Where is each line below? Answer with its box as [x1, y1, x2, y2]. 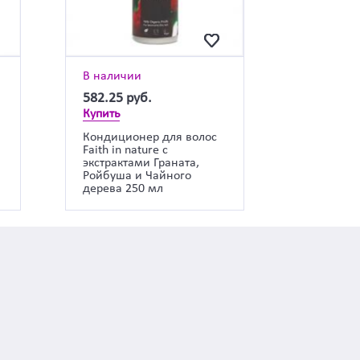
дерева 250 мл [82, 182, 163, 195]
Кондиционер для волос [82, 130, 217, 144]
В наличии [82, 69, 141, 83]
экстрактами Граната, [82, 156, 199, 170]
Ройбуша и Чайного [82, 169, 191, 182]
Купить [82, 107, 121, 121]
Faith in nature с [82, 143, 168, 157]
